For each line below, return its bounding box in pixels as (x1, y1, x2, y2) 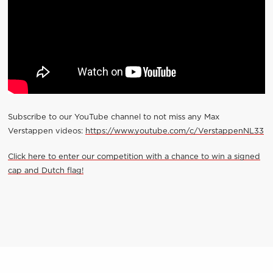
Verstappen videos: (7, 127, 85, 136)
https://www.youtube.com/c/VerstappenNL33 (85, 127, 264, 136)
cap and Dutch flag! (7, 167, 83, 175)
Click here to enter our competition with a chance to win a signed (7, 153, 260, 161)
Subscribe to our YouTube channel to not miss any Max (7, 113, 219, 122)
